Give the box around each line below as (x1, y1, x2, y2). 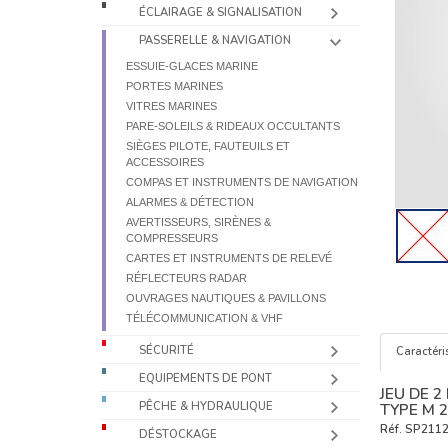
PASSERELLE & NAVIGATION (139, 33, 292, 48)
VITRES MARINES (126, 100, 218, 112)
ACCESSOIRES (126, 156, 205, 168)
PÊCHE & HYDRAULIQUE (139, 399, 274, 414)
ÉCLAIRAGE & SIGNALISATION (139, 5, 303, 20)
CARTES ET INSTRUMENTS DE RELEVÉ (126, 252, 333, 264)
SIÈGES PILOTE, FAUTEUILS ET (126, 140, 291, 152)
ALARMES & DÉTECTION (126, 196, 255, 208)
